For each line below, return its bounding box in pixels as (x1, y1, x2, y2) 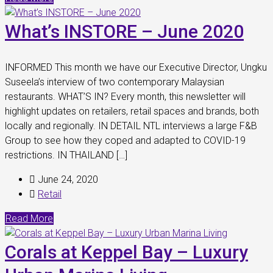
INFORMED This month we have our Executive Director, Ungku (5, 62, 267, 73)
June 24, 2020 (35, 174, 98, 185)
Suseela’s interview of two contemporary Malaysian (5, 76, 224, 88)
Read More (5, 213, 53, 224)
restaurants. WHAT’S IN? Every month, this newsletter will (5, 91, 246, 102)
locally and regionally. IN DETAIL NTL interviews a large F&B (5, 120, 257, 132)
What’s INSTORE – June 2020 (5, 21, 244, 42)
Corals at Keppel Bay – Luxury (5, 241, 248, 263)
